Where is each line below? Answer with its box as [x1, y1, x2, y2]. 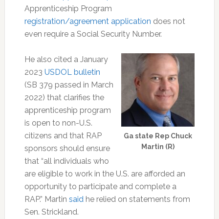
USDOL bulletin [44, 67, 100, 77]
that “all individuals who [24, 156, 109, 166]
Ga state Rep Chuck [124, 131, 193, 140]
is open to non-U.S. [24, 118, 92, 128]
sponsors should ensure [24, 143, 110, 153]
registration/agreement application [24, 16, 151, 26]
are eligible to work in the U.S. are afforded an [24, 169, 185, 178]
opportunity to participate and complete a [24, 181, 176, 191]
